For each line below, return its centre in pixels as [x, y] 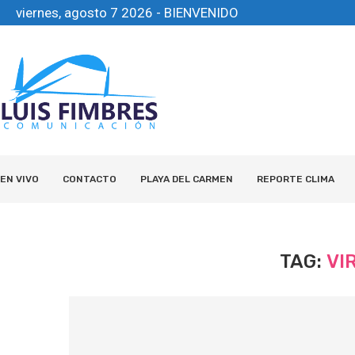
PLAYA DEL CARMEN [187, 179]
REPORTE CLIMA [296, 179]
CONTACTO [90, 179]
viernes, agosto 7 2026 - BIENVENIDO [127, 13]
